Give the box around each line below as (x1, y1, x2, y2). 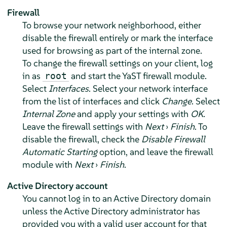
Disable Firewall (141, 133, 205, 145)
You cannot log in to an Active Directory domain (22, 192, 211, 204)
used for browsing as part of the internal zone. (22, 44, 202, 56)
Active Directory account (7, 179, 108, 192)
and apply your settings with (74, 107, 191, 120)
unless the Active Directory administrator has (22, 205, 200, 217)
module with (22, 158, 74, 170)
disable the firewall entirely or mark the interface (22, 31, 213, 44)
